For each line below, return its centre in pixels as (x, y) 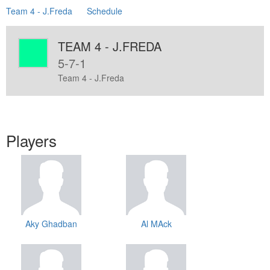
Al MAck (156, 224)
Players (31, 140)
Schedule (105, 11)
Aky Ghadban (51, 224)
